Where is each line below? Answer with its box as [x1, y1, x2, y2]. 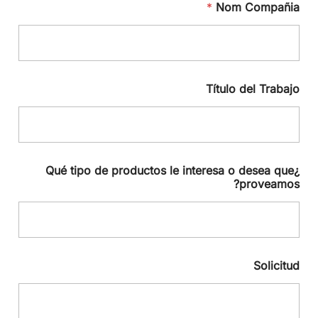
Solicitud [253, 258, 300, 273]
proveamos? [239, 176, 300, 191]
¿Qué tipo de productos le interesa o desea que [45, 163, 294, 177]
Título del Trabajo [206, 81, 300, 96]
